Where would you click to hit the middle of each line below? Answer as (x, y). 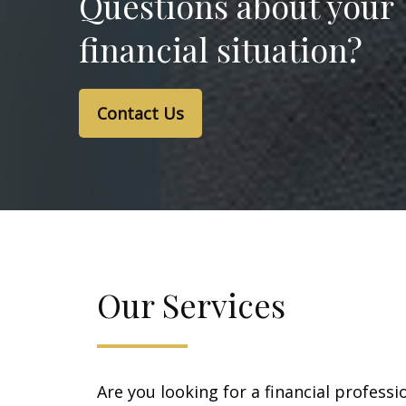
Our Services (191, 305)
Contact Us (140, 114)
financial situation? (221, 49)
